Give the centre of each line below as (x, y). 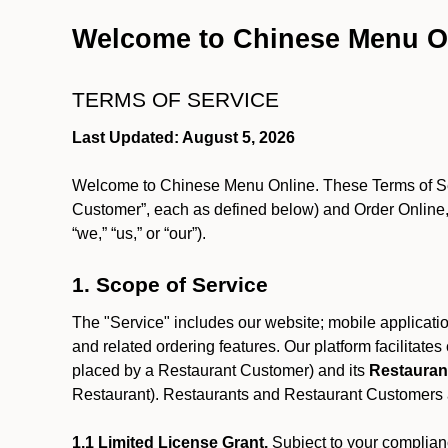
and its (343, 370)
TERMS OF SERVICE (178, 100)
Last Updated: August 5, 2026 (183, 137)
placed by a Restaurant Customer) (193, 370)
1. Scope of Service (170, 285)
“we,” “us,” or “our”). (143, 233)
